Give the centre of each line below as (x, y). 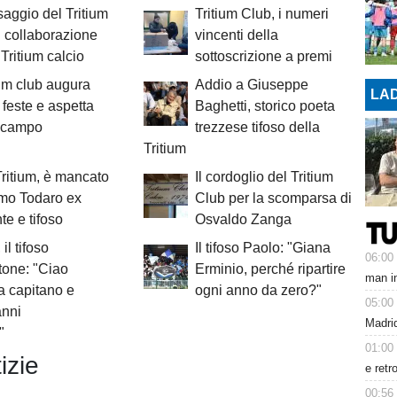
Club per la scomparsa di (273, 198)
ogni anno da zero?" (258, 291)
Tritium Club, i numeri (261, 14)
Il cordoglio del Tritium (264, 177)
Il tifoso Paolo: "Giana (262, 248)
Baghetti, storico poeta (265, 106)
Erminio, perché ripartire (270, 269)
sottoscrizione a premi (263, 57)
